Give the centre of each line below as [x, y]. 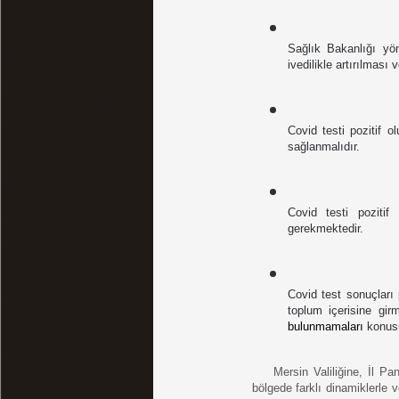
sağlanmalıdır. [323, 146]
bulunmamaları [327, 326]
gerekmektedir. [327, 228]
